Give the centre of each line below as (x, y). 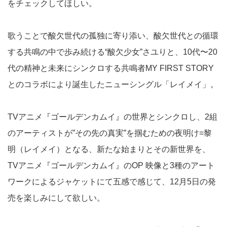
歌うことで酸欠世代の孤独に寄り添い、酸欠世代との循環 (113, 35)
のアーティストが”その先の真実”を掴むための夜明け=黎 (110, 133)
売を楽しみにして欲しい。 (56, 198)
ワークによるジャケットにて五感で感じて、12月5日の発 (112, 181)
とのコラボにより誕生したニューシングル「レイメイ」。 (113, 84)
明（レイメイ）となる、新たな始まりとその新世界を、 (109, 149)
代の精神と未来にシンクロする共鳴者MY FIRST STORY (111, 68)
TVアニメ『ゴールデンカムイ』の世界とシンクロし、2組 (112, 117)
